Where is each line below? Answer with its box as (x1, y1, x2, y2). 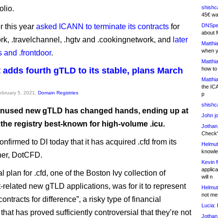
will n (201, 174, 213, 180)
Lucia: (201, 202, 216, 208)
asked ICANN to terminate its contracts (36, 22, 169, 31)
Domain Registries (38, 90, 78, 95)
